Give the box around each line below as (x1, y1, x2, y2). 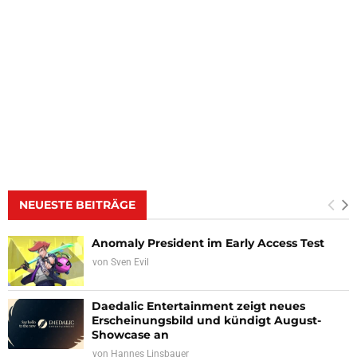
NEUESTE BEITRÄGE (19, 197, 135, 212)
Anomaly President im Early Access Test (92, 235, 324, 250)
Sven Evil (111, 256, 149, 268)
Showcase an (92, 328, 169, 343)
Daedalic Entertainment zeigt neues (92, 299, 305, 314)
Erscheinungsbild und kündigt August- (92, 313, 321, 328)
